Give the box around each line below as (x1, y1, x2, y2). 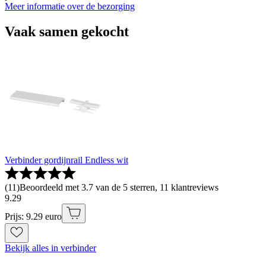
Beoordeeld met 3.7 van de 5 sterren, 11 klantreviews (20, 182, 218, 192)
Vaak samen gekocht (5, 23, 129, 39)
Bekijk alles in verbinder (5, 242, 96, 253)
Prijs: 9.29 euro (5, 211, 62, 221)
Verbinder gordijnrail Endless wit (5, 154, 128, 165)
